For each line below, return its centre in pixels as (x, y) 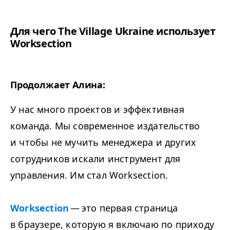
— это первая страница (123, 208)
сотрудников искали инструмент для (95, 159)
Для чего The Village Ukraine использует (113, 31)
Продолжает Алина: (58, 85)
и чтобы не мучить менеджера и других (103, 142)
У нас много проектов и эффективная (97, 109)
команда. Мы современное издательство (105, 126)
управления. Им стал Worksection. (91, 175)
